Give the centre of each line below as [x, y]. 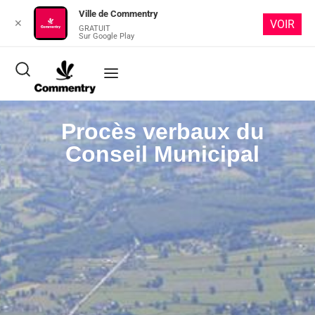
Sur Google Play [106, 36]
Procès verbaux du [162, 131]
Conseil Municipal [162, 154]
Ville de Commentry [118, 14]
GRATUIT [94, 28]
